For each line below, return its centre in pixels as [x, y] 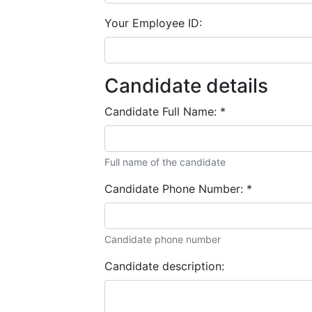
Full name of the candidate [165, 162]
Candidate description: [164, 266]
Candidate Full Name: [162, 111]
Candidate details [186, 85]
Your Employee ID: [153, 23]
